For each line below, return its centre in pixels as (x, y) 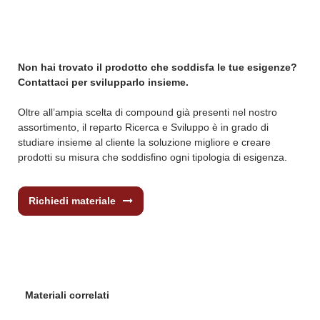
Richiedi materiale (72, 201)
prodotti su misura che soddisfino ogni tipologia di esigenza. (152, 157)
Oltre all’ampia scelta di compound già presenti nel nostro (147, 112)
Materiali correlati (67, 295)
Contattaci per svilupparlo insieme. (103, 82)
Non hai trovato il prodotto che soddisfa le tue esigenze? (157, 67)
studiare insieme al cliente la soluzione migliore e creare (144, 142)
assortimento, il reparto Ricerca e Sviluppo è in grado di (143, 127)
